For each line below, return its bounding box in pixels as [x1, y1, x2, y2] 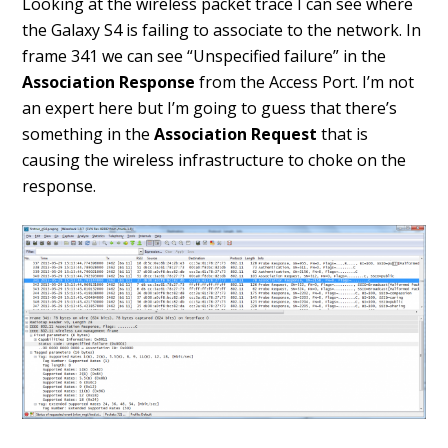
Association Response [22, 71, 196, 93]
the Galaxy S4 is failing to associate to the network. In [22, 19, 422, 41]
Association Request [154, 123, 318, 145]
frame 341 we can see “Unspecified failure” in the [22, 45, 387, 67]
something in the [22, 123, 155, 145]
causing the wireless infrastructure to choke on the [22, 149, 407, 171]
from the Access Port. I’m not [195, 71, 415, 93]
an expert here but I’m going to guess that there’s [22, 97, 398, 119]
